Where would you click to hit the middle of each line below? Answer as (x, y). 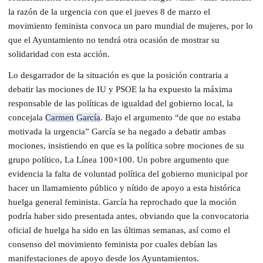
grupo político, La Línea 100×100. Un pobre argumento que (119, 159)
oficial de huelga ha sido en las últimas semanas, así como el (119, 230)
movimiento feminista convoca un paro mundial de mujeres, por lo (131, 26)
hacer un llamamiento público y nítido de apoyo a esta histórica (124, 188)
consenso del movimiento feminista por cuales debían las (113, 244)
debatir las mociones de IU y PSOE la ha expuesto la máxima (120, 89)
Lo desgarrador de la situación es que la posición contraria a (118, 75)
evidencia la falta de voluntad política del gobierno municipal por (128, 173)
